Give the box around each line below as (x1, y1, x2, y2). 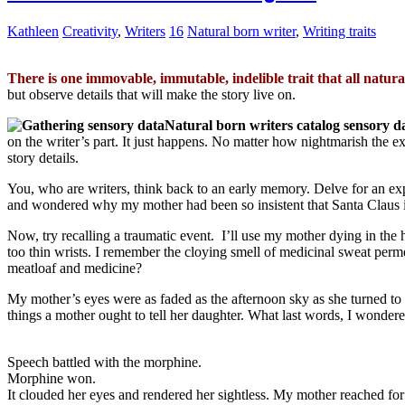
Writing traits (303, 23, 376, 39)
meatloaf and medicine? (7, 259, 142, 276)
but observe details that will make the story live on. (7, 86, 296, 102)
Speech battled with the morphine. (7, 353, 202, 370)
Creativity (62, 23, 118, 39)
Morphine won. (7, 370, 96, 386)
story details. (7, 149, 79, 165)
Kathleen (7, 23, 59, 39)
